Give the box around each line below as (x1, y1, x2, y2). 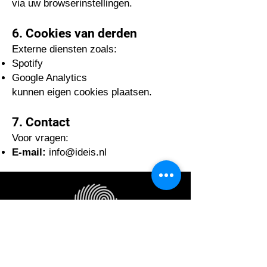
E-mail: (12, 147, 49, 158)
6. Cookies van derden (12, 26, 137, 41)
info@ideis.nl (49, 147, 107, 158)
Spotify (12, 58, 43, 69)
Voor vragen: (12, 132, 69, 144)
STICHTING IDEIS (58, 238, 142, 251)
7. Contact (12, 115, 70, 129)
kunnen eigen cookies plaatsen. (12, 86, 152, 98)
